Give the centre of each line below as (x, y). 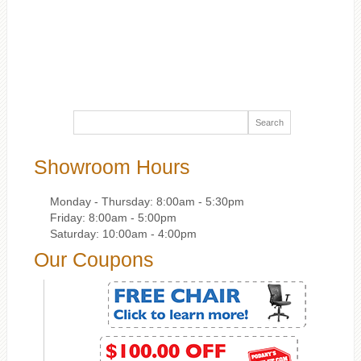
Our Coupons (93, 260)
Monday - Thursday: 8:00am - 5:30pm (147, 202)
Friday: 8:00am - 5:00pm (113, 218)
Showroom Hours (112, 167)
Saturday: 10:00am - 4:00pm (123, 234)
